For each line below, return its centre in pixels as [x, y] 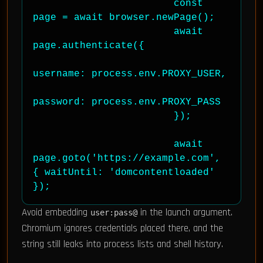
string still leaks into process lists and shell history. [122, 244]
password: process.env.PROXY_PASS [127, 102]
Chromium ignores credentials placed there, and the [122, 228]
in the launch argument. [185, 213]
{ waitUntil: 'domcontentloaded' [124, 173]
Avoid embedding [56, 213]
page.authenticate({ [89, 46]
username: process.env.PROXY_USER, [130, 74]
